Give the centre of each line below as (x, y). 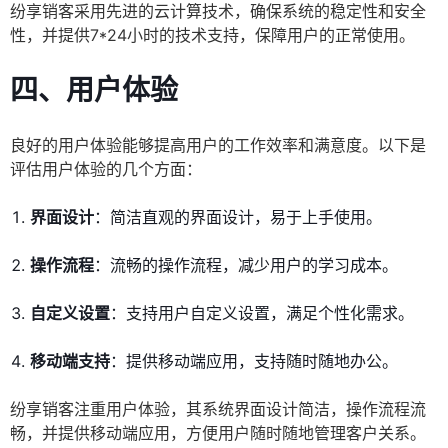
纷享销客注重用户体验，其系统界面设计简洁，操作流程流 (218, 409)
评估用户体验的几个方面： (106, 169)
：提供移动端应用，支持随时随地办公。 (254, 361)
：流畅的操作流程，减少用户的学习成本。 (246, 265)
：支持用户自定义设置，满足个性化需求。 (262, 313)
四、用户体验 (94, 90)
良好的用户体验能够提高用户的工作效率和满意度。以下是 (218, 145)
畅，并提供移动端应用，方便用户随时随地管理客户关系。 (218, 433)
